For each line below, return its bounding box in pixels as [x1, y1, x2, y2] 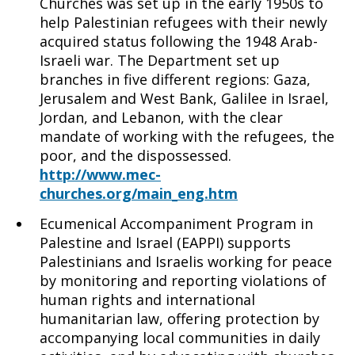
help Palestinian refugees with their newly [40, 13, 327, 32]
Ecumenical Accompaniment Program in [40, 214, 313, 233]
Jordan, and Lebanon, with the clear [40, 108, 283, 127]
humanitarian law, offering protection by [40, 309, 319, 328]
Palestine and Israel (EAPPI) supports [40, 233, 291, 252]
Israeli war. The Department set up [40, 51, 280, 70]
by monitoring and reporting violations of [40, 271, 326, 290]
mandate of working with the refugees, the [40, 127, 334, 146]
